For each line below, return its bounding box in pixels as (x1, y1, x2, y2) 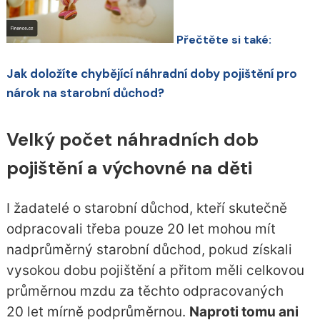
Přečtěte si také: (176, 31, 271, 47)
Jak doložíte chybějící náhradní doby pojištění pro (6, 65, 297, 81)
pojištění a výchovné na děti (6, 156, 252, 180)
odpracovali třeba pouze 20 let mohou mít (6, 221, 276, 238)
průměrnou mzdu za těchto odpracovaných (6, 283, 284, 300)
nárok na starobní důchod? (6, 84, 164, 101)
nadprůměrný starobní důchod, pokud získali (6, 241, 292, 259)
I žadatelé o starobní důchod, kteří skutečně (6, 200, 287, 217)
